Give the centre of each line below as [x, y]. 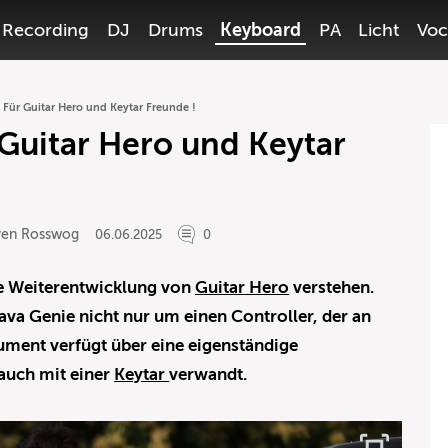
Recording [46, 30]
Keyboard [261, 30]
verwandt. [208, 374]
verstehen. [332, 287]
